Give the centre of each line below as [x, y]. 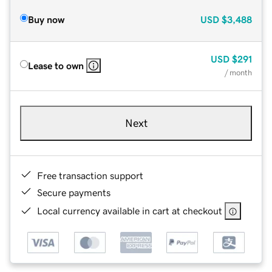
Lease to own [56, 65]
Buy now [46, 19]
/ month [238, 72]
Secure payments [74, 192]
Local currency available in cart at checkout [130, 210]
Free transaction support [90, 175]
